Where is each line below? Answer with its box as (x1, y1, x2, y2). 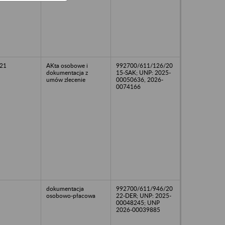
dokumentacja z (46, 68, 88, 76)
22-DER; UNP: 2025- (116, 191, 171, 199)
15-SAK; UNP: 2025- (116, 68, 171, 76)
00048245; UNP (116, 198, 160, 206)
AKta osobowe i (46, 61, 88, 69)
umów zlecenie (46, 75, 85, 83)
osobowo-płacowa (46, 191, 95, 199)
